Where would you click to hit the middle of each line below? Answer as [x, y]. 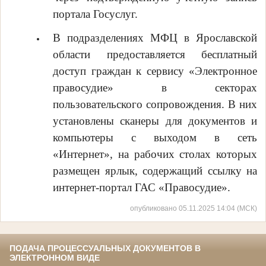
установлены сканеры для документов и [155, 121]
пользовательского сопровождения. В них [155, 104]
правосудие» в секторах [155, 88]
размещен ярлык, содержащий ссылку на [155, 171]
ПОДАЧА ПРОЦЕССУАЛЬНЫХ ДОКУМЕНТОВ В [105, 248]
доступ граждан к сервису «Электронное [155, 71]
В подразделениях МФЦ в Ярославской [155, 38]
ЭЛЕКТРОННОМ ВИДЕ [55, 258]
